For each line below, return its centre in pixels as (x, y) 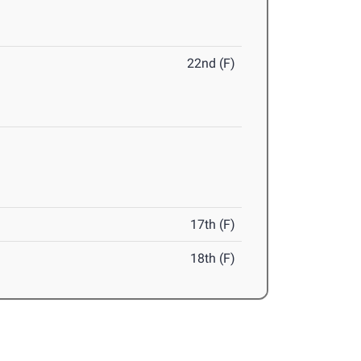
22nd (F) (212, 64)
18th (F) (213, 259)
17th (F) (213, 225)
